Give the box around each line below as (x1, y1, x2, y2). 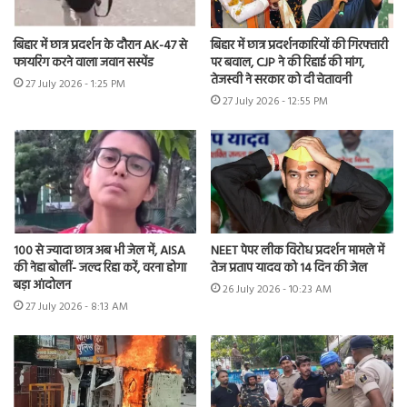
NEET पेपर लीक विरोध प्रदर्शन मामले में (211, 240, 384, 262)
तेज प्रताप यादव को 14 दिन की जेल (211, 257, 367, 279)
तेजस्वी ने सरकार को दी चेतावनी (211, 70, 352, 92)
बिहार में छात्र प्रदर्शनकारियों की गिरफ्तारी (211, 35, 388, 57)
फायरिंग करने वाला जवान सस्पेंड (14, 53, 154, 74)
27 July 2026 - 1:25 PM (25, 75, 125, 94)
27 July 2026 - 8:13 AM (25, 297, 128, 316)
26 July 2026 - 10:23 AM (223, 280, 332, 299)
